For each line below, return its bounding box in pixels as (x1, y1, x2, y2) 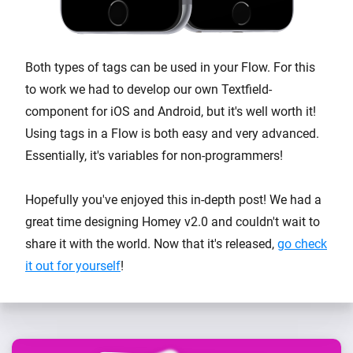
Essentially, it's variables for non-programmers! (25, 147, 283, 163)
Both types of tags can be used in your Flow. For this (25, 59, 315, 75)
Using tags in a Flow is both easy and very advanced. (25, 125, 319, 141)
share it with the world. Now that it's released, (25, 236, 277, 251)
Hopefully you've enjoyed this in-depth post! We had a (25, 191, 321, 207)
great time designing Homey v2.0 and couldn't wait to (25, 214, 320, 229)
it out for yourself (25, 258, 121, 273)
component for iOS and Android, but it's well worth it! (25, 103, 316, 119)
